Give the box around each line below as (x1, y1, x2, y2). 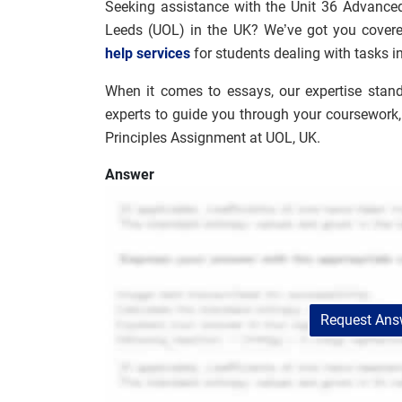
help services (105, 45, 190, 62)
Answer (105, 166, 154, 183)
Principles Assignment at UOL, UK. (105, 129, 320, 146)
